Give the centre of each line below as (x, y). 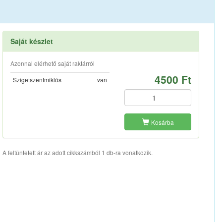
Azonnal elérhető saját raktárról (52, 63)
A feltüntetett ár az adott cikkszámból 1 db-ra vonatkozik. (77, 153)
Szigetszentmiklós (37, 80)
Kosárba (162, 122)
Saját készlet (31, 41)
